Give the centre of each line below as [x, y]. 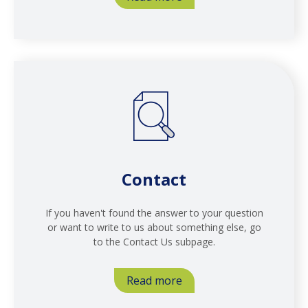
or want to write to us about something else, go [154, 227]
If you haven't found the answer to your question [154, 212]
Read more [154, 280]
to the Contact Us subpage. [154, 241]
